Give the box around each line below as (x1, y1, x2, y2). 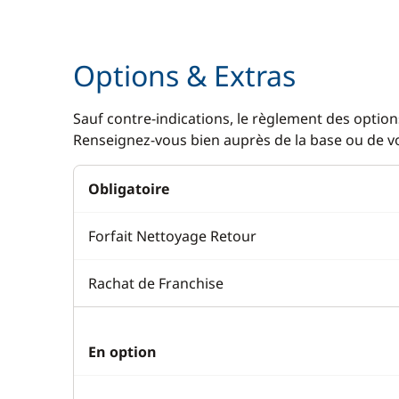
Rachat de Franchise (88, 273, 224, 293)
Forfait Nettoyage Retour (88, 226, 256, 246)
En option (88, 342, 157, 362)
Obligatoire (88, 179, 169, 199)
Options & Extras (73, 56, 296, 94)
